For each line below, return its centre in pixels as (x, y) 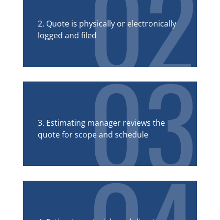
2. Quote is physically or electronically (107, 23)
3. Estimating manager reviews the (101, 123)
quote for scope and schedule (93, 134)
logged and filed (67, 35)
